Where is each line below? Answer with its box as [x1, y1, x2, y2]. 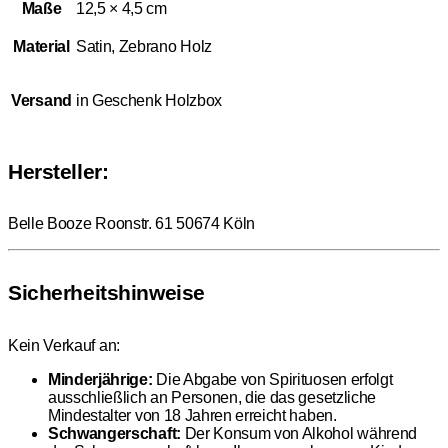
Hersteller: [8, 159, 109, 184]
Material [13, 38, 70, 56]
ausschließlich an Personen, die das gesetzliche [48, 388, 376, 406]
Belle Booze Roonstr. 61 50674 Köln [8, 215, 256, 232]
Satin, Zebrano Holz [76, 38, 212, 56]
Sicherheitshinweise [8, 281, 205, 306]
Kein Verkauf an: [8, 336, 120, 354]
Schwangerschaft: [48, 424, 181, 442]
